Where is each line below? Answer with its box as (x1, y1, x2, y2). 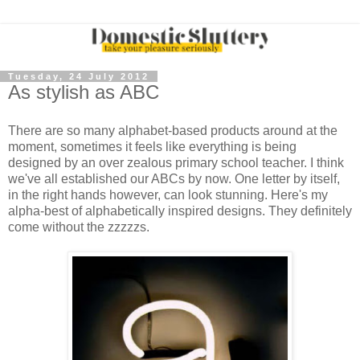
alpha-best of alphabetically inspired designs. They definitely (8, 203, 352, 218)
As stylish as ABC (8, 81, 159, 104)
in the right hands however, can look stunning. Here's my (8, 187, 328, 202)
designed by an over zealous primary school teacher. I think (8, 155, 344, 170)
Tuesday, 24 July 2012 (8, 72, 149, 82)
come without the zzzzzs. (8, 219, 149, 234)
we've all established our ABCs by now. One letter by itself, (8, 171, 340, 186)
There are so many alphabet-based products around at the (8, 123, 337, 137)
